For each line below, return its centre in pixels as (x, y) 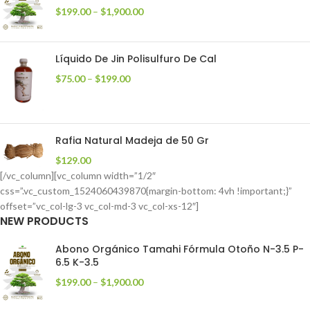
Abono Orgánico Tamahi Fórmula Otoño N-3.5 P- (180, 249)
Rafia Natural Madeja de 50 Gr (132, 141)
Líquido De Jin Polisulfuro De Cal (136, 59)
